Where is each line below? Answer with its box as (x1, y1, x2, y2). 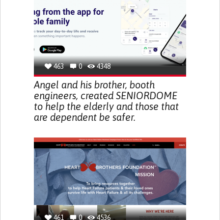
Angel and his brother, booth (33, 79, 155, 90)
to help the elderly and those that (33, 101, 179, 112)
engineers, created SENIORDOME (33, 90, 177, 101)
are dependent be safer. (33, 111, 136, 123)
